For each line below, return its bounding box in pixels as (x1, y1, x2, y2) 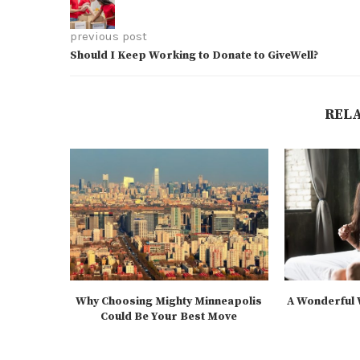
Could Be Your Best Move (100, 309, 238, 325)
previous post (70, 29, 147, 44)
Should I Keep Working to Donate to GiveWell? (70, 48, 318, 63)
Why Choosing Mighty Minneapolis (76, 294, 263, 309)
